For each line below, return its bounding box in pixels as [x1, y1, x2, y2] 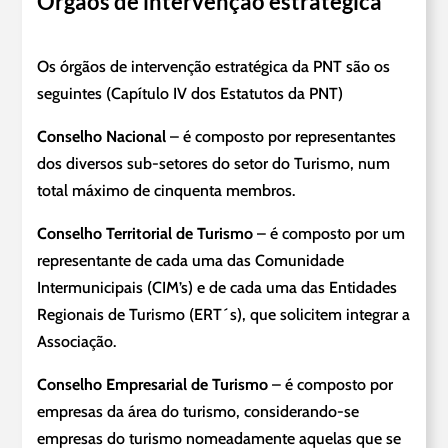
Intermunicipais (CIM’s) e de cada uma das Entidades [37, 278, 398, 298]
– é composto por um [253, 224, 406, 244]
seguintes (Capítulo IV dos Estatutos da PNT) [37, 84, 344, 104]
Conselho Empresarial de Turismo [37, 375, 269, 395]
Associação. [37, 332, 117, 352]
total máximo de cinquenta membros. [37, 181, 296, 201]
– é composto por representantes [166, 127, 397, 147]
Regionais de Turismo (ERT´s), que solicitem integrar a [37, 305, 411, 325]
